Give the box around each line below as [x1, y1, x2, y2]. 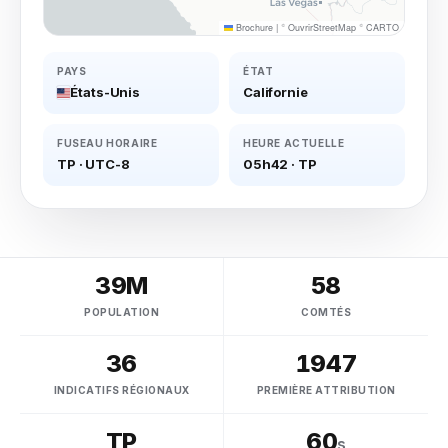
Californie [243, 84, 308, 100]
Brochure [233, 21, 273, 34]
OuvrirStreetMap [288, 21, 356, 34]
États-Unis [70, 84, 141, 100]
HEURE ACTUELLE [243, 137, 345, 149]
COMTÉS [301, 306, 351, 318]
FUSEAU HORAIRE [57, 137, 158, 149]
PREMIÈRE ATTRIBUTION [256, 384, 396, 396]
